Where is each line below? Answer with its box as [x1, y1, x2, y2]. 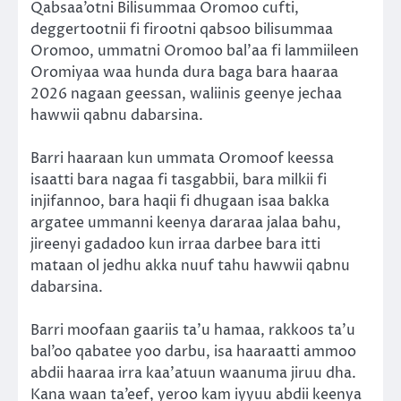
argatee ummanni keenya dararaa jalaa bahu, [30, 213, 341, 234]
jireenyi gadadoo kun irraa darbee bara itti [30, 235, 320, 255]
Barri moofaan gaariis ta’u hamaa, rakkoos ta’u [30, 320, 355, 341]
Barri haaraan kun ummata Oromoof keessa [30, 149, 334, 169]
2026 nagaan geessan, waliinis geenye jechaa [30, 83, 342, 104]
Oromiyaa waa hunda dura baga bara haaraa [30, 62, 338, 82]
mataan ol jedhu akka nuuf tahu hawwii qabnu [30, 256, 350, 277]
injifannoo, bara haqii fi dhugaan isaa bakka [30, 192, 329, 212]
